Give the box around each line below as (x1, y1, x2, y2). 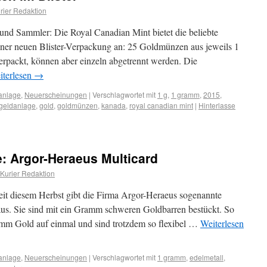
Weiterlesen (200, 217, 244, 229)
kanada (101, 100, 126, 110)
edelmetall (190, 252, 223, 262)
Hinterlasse (198, 100, 235, 110)
